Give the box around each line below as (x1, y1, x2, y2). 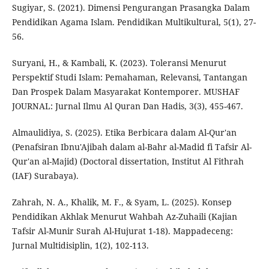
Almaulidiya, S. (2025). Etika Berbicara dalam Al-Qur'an (11, 127, 237, 139)
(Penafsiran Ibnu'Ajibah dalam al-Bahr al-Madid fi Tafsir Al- (11, 141, 252, 153)
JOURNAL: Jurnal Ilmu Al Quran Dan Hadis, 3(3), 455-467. (11, 100, 243, 112)
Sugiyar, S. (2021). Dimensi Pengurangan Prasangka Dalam (11, 2, 250, 14)
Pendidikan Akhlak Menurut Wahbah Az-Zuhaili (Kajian (11, 211, 237, 223)
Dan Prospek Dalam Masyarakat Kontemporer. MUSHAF (11, 86, 240, 98)
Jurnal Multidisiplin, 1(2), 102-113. (11, 240, 149, 252)
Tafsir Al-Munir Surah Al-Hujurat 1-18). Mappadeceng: (11, 225, 233, 237)
